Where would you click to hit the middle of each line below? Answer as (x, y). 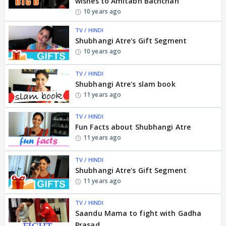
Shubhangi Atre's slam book (125, 84)
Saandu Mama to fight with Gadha (138, 213)
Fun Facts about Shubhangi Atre (133, 127)
